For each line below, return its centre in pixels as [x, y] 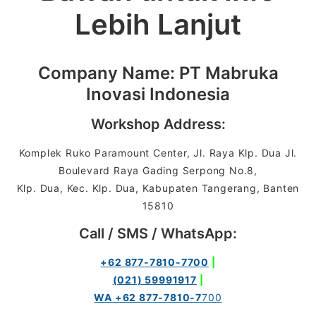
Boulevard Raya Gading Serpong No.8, [158, 170]
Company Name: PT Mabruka [158, 73]
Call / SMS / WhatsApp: [158, 233]
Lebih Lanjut [158, 24]
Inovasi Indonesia [158, 94]
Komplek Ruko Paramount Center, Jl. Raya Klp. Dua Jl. [158, 153]
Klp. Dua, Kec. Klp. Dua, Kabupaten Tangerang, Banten [158, 188]
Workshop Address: [158, 124]
